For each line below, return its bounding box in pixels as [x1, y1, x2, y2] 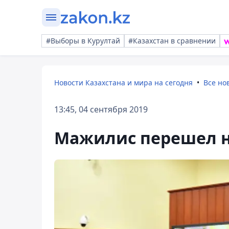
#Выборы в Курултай [46, 36, 120, 45]
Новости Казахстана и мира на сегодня [54, 78, 193, 87]
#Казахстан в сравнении [128, 36, 216, 45]
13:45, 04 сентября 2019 [54, 104, 148, 115]
